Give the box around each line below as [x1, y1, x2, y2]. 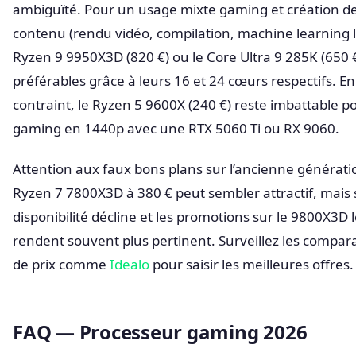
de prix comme [13, 254, 110, 273]
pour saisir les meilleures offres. [149, 254, 354, 273]
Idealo [110, 254, 149, 273]
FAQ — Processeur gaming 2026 [13, 318, 308, 345]
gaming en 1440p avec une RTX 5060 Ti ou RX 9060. [13, 118, 339, 137]
